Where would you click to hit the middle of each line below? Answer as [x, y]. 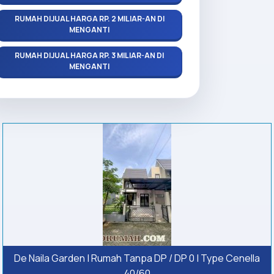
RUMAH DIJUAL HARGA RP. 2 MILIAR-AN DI [89, 18]
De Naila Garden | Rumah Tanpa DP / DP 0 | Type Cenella [137, 258]
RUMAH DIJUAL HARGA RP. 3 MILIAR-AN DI [89, 55]
